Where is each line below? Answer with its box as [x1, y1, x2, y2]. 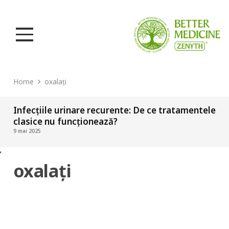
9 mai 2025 [13, 127, 41, 134]
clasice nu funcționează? [13, 116, 118, 127]
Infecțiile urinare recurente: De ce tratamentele [13, 104, 216, 116]
